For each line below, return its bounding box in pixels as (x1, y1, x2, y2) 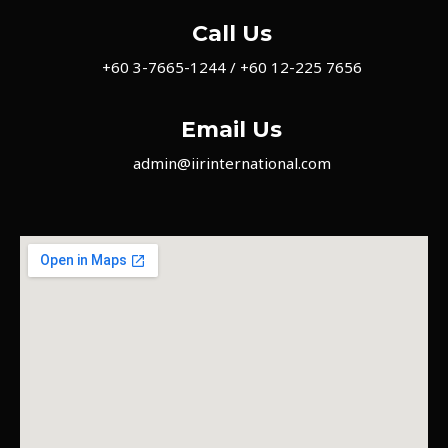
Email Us (181, 116, 282, 143)
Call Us (191, 20, 272, 47)
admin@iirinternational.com (132, 153, 331, 173)
